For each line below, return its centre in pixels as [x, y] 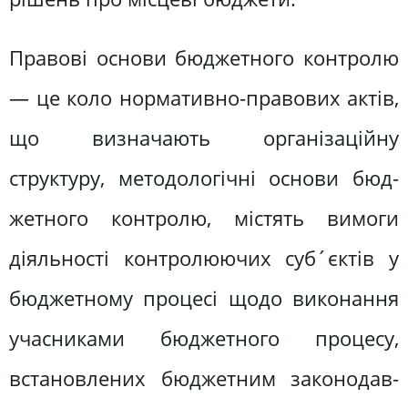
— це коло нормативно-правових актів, [204, 98]
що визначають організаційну [204, 138]
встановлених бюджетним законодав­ [204, 379]
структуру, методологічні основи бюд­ [204, 178]
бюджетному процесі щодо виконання [204, 299]
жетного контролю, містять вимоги [204, 219]
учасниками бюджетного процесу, [204, 339]
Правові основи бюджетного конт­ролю [204, 58]
